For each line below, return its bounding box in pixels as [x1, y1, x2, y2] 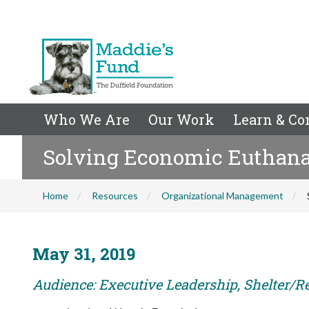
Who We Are [43, 110, 130, 128]
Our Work [148, 110, 215, 128]
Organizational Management [161, 190, 283, 201]
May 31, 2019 [32, 243, 135, 265]
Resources [92, 190, 138, 201]
